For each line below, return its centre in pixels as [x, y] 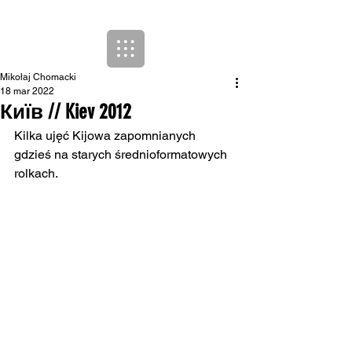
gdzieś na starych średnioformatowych [122, 154]
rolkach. [36, 173]
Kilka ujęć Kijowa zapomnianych [106, 136]
